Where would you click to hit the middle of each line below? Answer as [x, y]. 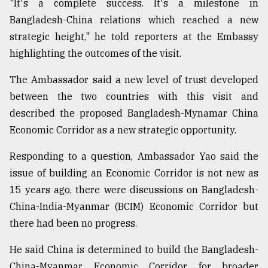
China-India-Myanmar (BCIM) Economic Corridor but [134, 207]
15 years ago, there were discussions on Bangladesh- [134, 190]
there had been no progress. [73, 223]
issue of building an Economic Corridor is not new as [134, 173]
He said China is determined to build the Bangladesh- [134, 250]
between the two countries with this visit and [134, 97]
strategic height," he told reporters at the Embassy [134, 37]
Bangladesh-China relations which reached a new [134, 20]
